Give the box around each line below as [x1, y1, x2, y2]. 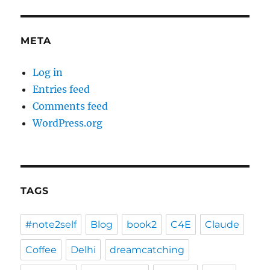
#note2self [25, 219, 77, 231]
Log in [33, 66, 63, 79]
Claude [205, 219, 240, 231]
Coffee [25, 244, 57, 256]
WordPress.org [33, 117, 103, 130]
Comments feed [33, 100, 108, 113]
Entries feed [33, 83, 90, 96]
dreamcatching [110, 244, 185, 256]
